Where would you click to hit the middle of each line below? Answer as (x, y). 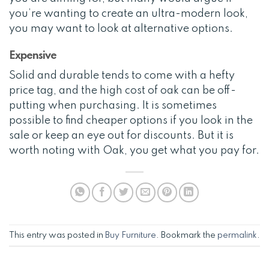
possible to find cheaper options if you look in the (131, 121)
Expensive (33, 56)
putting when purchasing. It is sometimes (113, 106)
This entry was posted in (57, 235)
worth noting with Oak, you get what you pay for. (134, 151)
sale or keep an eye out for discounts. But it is (121, 136)
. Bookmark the (187, 235)
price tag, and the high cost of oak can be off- (122, 91)
